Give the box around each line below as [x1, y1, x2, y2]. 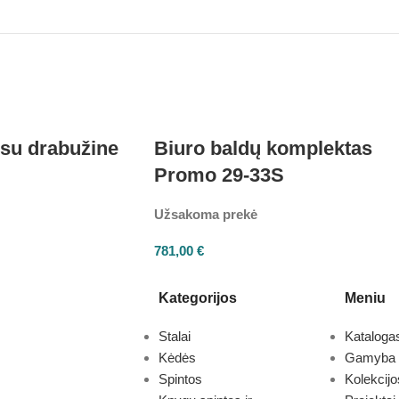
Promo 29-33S [154, 164, 284, 186]
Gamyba [344, 350, 395, 365]
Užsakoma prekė [154, 207, 257, 222]
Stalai [158, 329, 191, 344]
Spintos [158, 371, 202, 387]
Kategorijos [158, 290, 237, 305]
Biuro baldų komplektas [154, 137, 372, 159]
